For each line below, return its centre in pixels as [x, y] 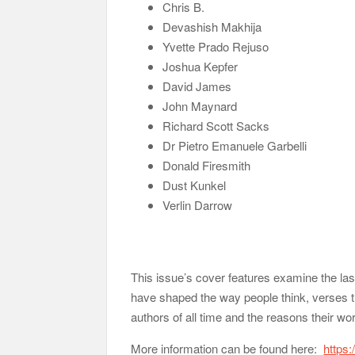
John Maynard [200, 105]
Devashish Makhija [212, 26]
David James [197, 86]
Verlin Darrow [198, 204]
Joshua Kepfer [200, 66]
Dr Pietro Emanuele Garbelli [235, 145]
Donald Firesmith [207, 165]
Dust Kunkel [195, 185]
